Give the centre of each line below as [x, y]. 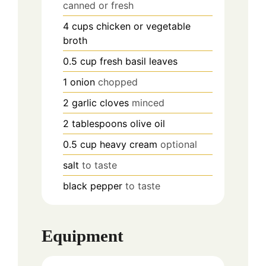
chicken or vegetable [143, 26]
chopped [118, 82]
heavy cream [129, 144]
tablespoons [99, 123]
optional [179, 144]
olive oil [148, 123]
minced [148, 102]
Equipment [83, 236]
